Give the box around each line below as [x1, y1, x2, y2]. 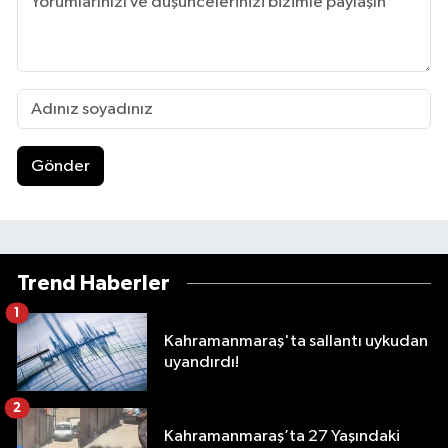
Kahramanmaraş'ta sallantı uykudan [164, 332, 428, 350]
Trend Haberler [17, 272, 170, 294]
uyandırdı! [164, 353, 239, 371]
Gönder [30, 157, 90, 175]
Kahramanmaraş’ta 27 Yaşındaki [164, 427, 400, 445]
